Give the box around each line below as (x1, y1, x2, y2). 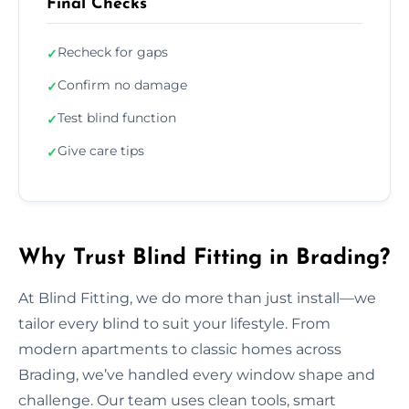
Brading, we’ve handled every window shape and (18, 365, 375, 383)
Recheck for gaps (58, 43, 168, 60)
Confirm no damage (58, 76, 187, 93)
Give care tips (58, 142, 144, 159)
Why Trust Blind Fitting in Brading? (18, 246, 390, 269)
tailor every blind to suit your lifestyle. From (18, 314, 330, 332)
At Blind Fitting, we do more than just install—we (18, 288, 376, 307)
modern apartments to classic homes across (18, 340, 341, 358)
